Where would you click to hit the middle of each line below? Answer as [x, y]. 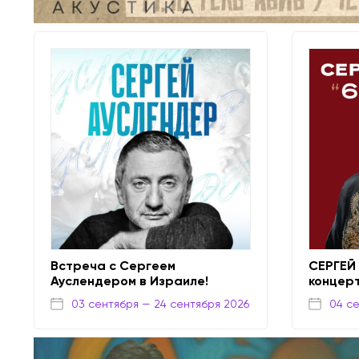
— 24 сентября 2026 [195, 303]
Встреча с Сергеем [113, 266]
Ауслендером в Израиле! [129, 281]
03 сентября [105, 303]
